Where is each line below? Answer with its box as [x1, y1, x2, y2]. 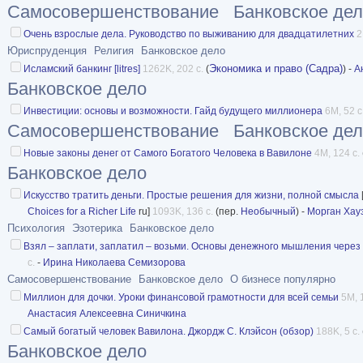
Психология [7, 221, 65, 234]
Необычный [241, 205, 296, 217]
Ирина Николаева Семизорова [43, 256, 186, 268]
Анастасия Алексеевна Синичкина [28, 307, 186, 319]
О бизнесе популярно [230, 272, 335, 285]
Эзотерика [72, 221, 122, 234]
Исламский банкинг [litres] [23, 62, 140, 75]
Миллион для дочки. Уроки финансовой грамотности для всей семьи [23, 291, 339, 303]
